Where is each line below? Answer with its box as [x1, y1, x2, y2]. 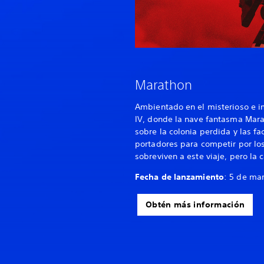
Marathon [135, 77, 192, 93]
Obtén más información [146, 199, 245, 210]
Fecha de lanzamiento [135, 171, 224, 183]
